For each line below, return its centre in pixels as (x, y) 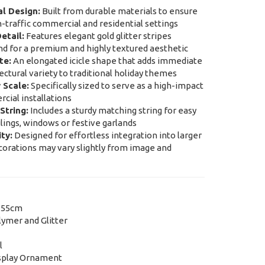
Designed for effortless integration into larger (107, 135)
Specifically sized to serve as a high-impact (116, 86)
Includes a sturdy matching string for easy (112, 111)
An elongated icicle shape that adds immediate (106, 61)
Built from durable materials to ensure (119, 11)
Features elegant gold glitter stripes (98, 36)
